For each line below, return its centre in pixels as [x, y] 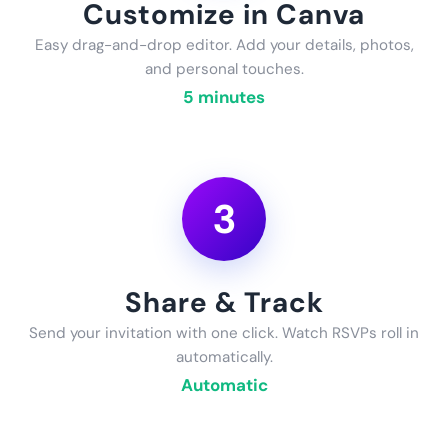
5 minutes [224, 96]
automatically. [224, 356]
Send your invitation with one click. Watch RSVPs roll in [224, 332]
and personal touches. [224, 68]
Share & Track [224, 302]
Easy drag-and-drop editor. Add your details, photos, [224, 44]
